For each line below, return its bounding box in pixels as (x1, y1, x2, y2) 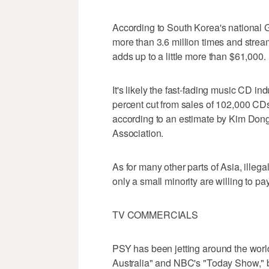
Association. (112, 126, 164, 141)
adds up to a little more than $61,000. (112, 49, 266, 64)
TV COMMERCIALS (112, 208, 199, 222)
